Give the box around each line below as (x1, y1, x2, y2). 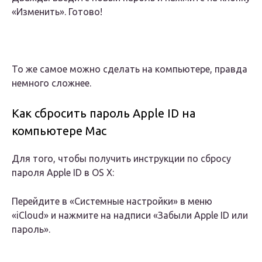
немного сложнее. (12, 78, 91, 89)
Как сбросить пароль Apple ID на (12, 106, 195, 120)
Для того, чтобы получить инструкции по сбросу (12, 153, 231, 164)
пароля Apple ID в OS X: (12, 167, 114, 178)
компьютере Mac (12, 124, 106, 138)
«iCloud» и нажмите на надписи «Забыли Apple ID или (12, 210, 248, 221)
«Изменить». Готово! (12, 6, 102, 18)
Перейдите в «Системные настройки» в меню (12, 196, 212, 207)
